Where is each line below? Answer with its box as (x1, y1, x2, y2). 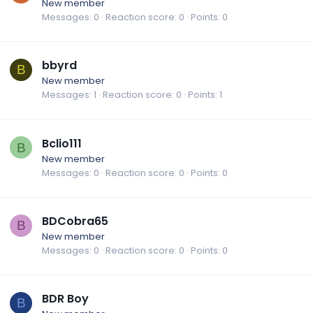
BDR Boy (42, 291, 89, 307)
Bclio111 (42, 135, 82, 152)
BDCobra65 (42, 212, 108, 229)
